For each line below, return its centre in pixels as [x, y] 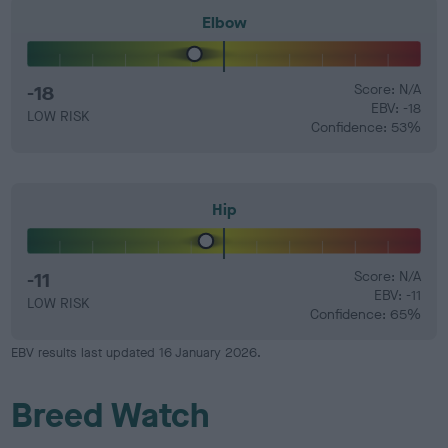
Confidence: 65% [365, 314]
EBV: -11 [397, 295]
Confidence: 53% [365, 127]
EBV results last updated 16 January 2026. [136, 352]
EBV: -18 [395, 108]
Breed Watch [110, 415]
